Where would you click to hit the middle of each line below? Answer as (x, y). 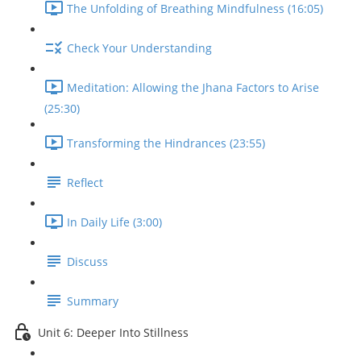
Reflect (85, 183)
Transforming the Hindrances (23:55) (166, 143)
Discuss (87, 262)
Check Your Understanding (139, 48)
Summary (93, 301)
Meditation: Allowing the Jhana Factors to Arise (193, 88)
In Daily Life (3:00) (114, 222)
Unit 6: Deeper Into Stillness (113, 333)
